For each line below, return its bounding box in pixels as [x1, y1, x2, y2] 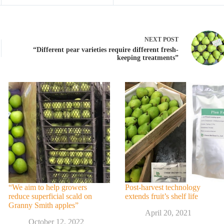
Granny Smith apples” [8, 201, 78, 210]
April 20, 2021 [144, 208, 191, 217]
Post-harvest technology [124, 183, 200, 192]
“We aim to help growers [8, 183, 87, 192]
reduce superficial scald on [8, 192, 92, 201]
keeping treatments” [117, 53, 178, 61]
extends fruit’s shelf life [124, 192, 198, 201]
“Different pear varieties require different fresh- [33, 45, 178, 53]
